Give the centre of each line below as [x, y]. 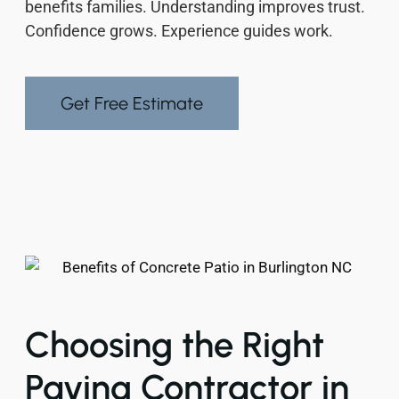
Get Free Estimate [132, 103]
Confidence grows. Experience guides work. [179, 30]
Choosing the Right [175, 345]
